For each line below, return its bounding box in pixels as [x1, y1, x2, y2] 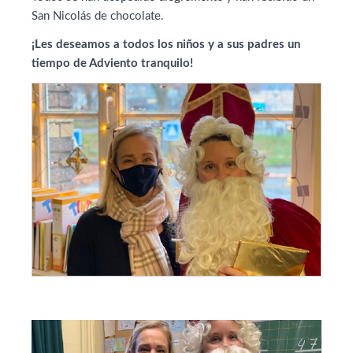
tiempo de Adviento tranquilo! [32, 58, 193, 69]
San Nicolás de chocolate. [32, 10, 164, 22]
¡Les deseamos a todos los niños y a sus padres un [32, 39, 300, 50]
